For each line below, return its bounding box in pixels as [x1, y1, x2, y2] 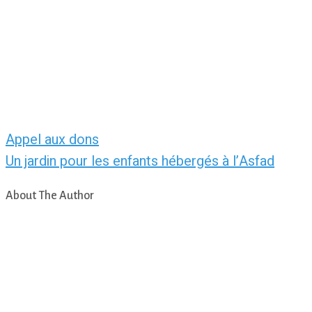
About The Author [6, 189, 94, 203]
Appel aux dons [6, 130, 99, 150]
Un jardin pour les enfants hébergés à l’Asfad [6, 151, 274, 172]
